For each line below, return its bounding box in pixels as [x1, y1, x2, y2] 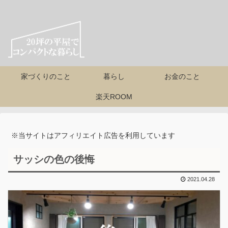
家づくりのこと [20, 72, 71, 80]
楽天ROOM [95, 93, 132, 101]
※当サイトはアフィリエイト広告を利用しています [11, 131, 175, 139]
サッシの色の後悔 [13, 154, 95, 165]
